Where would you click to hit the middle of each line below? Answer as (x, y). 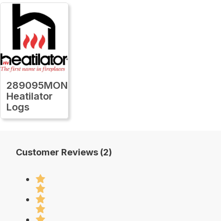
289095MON (37, 85)
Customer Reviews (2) (64, 152)
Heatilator (30, 96)
